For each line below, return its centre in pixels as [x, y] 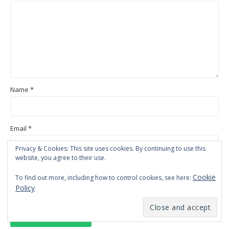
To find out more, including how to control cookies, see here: [104, 178]
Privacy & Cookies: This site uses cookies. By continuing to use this [110, 148]
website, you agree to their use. [61, 158]
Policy [25, 188]
